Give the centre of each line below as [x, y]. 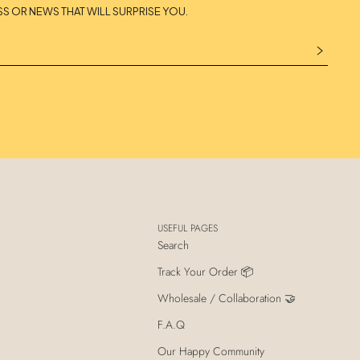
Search [173, 245]
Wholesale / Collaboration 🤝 [227, 298]
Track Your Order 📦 [205, 271]
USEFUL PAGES [188, 228]
